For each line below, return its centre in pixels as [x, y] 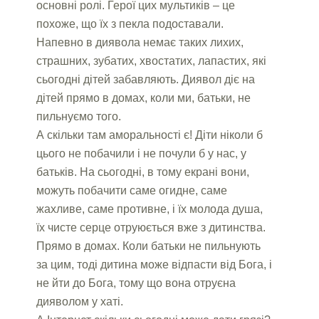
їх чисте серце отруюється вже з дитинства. [151, 227]
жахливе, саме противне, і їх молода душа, [150, 209]
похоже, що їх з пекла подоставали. [130, 23]
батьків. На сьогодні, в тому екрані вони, [143, 172]
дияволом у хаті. [80, 301]
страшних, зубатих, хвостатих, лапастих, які [152, 61]
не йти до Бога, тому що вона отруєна [136, 283]
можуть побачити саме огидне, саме [132, 190]
